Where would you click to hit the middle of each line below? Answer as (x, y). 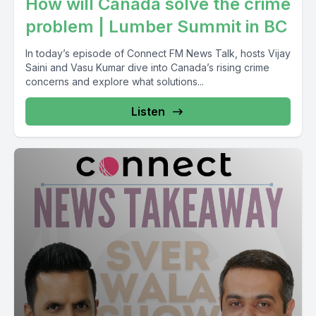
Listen (148, 111)
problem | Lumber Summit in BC (156, 26)
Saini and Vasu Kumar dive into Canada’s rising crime (147, 67)
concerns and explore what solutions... (115, 81)
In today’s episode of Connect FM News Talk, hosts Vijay (158, 53)
